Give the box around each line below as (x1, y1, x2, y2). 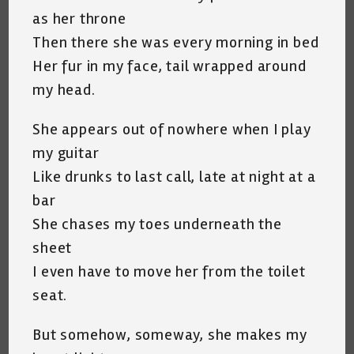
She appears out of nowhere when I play (32, 119, 311, 139)
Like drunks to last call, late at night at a (32, 166, 316, 186)
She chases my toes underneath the (32, 213, 282, 234)
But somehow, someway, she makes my (32, 324, 307, 345)
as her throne (32, 8, 126, 28)
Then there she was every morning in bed (32, 32, 319, 52)
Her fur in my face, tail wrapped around (32, 55, 307, 76)
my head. (32, 79, 96, 100)
